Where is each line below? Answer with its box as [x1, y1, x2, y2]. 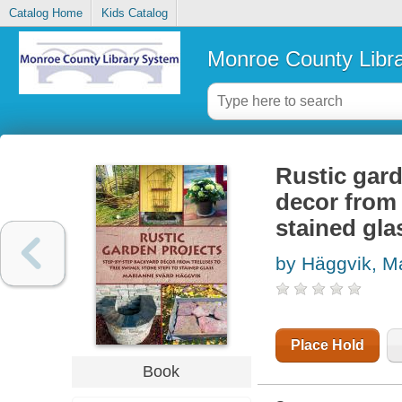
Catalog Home [8, 6, 83, 21]
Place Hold [290, 337, 364, 354]
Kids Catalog [100, 6, 168, 21]
